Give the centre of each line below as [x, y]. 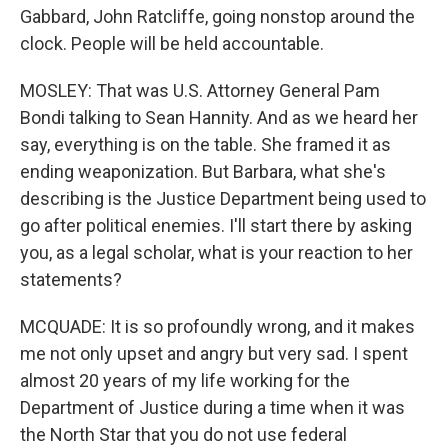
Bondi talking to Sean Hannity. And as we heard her [219, 117]
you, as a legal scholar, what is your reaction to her [216, 252]
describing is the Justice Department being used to [223, 198]
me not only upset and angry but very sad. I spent [214, 353]
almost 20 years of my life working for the [185, 380]
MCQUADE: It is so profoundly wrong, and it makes [217, 326]
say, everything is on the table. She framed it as [205, 144]
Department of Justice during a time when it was [212, 407]
